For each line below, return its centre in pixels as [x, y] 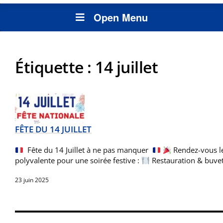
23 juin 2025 [32, 180]
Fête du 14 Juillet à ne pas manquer [88, 150]
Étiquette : [55, 67]
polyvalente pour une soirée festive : [78, 161]
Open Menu [120, 17]
